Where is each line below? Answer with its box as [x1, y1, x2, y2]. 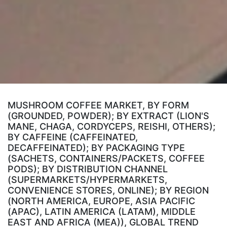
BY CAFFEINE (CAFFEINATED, [8, 132, 138, 143]
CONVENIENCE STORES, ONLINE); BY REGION [8, 185, 209, 196]
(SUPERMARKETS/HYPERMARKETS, [8, 174, 167, 185]
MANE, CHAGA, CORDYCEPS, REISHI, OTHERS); [8, 121, 215, 132]
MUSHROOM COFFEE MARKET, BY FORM [8, 100, 189, 111]
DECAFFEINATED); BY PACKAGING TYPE [8, 142, 185, 154]
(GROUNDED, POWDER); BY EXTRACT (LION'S [8, 110, 209, 122]
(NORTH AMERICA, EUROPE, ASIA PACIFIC [8, 196, 195, 207]
